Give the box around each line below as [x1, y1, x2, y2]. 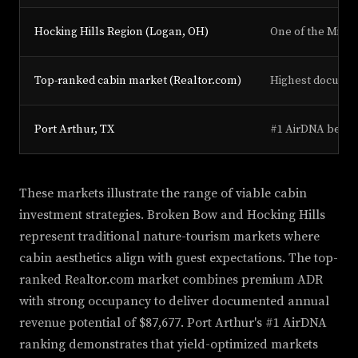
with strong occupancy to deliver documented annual [19, 293, 329, 310]
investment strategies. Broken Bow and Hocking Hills [19, 207, 325, 224]
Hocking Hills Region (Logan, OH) [34, 25, 209, 40]
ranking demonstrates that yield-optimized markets [19, 336, 318, 353]
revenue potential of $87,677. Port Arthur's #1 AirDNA [19, 315, 327, 332]
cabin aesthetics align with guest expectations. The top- [19, 250, 338, 267]
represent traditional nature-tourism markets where [19, 229, 320, 245]
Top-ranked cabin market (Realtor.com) [34, 74, 241, 89]
